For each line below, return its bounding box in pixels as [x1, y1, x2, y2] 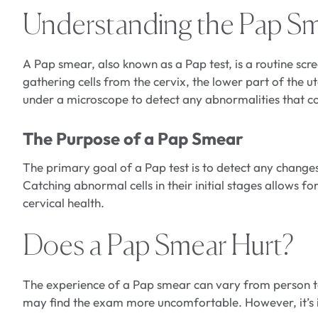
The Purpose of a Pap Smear [23, 128, 243, 150]
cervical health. [23, 195, 104, 211]
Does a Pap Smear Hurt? [23, 233, 294, 262]
